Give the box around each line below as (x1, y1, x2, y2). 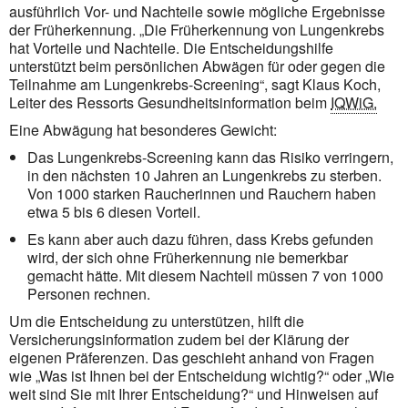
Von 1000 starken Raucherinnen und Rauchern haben (27, 182, 376, 204)
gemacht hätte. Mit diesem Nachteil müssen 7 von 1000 (27, 264, 383, 286)
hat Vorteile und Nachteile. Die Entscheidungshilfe (9, 36, 333, 58)
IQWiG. (331, 91, 377, 113)
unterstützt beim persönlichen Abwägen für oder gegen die (9, 55, 385, 76)
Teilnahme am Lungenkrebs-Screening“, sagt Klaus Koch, (9, 73, 381, 95)
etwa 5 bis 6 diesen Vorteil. (27, 200, 200, 222)
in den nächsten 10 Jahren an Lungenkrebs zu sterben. (27, 164, 382, 186)
